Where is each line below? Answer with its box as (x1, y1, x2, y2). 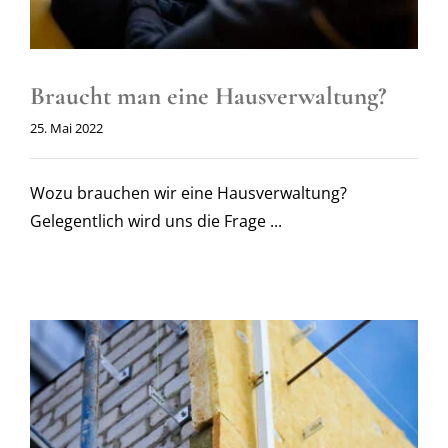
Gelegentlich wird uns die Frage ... (29, 209, 282, 232)
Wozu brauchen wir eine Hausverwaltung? (29, 181, 347, 204)
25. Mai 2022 (29, 118, 103, 137)
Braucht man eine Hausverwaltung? (29, 80, 387, 111)
